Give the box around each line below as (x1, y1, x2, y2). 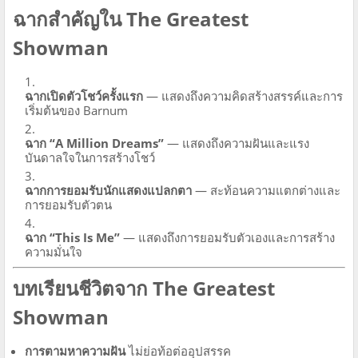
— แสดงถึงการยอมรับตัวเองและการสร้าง (120, 229, 335, 245)
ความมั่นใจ (25, 243, 82, 260)
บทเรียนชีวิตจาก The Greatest (13, 275, 275, 301)
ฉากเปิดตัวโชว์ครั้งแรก (25, 87, 143, 104)
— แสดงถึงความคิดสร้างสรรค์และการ (143, 87, 343, 104)
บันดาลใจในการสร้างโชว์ (25, 149, 155, 165)
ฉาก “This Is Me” (25, 229, 120, 245)
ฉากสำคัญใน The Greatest (13, 5, 249, 32)
